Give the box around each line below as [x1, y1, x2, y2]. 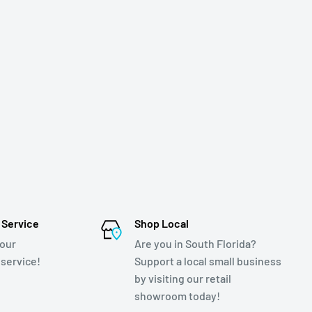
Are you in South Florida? [134, 236, 256, 250]
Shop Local [134, 216, 189, 230]
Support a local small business [134, 253, 281, 267]
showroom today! [134, 288, 220, 302]
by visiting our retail [134, 271, 231, 285]
